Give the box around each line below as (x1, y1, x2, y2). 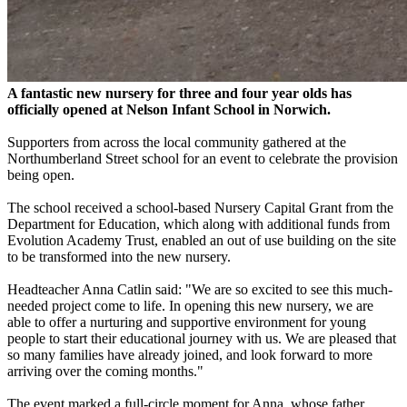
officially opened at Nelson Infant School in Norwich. (7, 101, 331, 117)
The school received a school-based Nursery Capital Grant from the (7, 199, 393, 215)
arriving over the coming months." (7, 362, 207, 379)
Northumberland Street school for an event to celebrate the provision (7, 150, 398, 166)
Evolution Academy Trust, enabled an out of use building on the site (7, 232, 396, 248)
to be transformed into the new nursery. (7, 248, 231, 264)
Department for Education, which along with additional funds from (7, 215, 390, 232)
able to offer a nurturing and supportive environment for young (7, 313, 366, 330)
